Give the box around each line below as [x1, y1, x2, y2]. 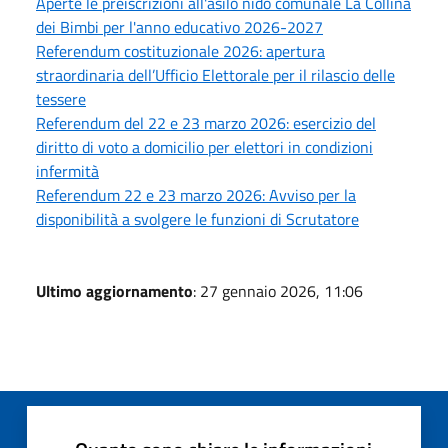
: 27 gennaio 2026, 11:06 [193, 279, 363, 304]
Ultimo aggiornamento [36, 279, 193, 304]
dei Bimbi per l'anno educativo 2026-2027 [36, 15, 323, 40]
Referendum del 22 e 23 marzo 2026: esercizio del [36, 111, 376, 136]
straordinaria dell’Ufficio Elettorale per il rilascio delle [36, 63, 395, 88]
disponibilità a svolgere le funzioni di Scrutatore [36, 207, 359, 232]
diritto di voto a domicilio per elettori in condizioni [36, 135, 373, 160]
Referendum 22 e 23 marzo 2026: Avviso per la [36, 183, 356, 208]
